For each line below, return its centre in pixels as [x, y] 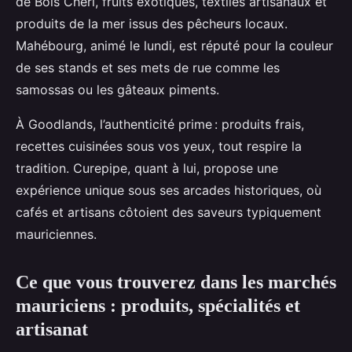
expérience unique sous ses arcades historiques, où [169, 190]
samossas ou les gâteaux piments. [117, 89]
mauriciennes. [56, 234]
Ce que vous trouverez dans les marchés [176, 282]
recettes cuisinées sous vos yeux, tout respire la [159, 146]
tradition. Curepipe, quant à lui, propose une [147, 168]
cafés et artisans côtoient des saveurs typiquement [169, 212]
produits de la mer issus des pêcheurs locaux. [152, 23]
